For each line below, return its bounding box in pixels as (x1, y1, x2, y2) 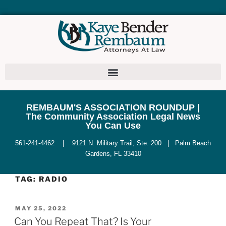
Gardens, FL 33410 (85, 150, 141, 158)
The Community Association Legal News (26, 111, 201, 122)
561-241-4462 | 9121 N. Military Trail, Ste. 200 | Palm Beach (15, 139, 211, 147)
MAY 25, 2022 (15, 205, 67, 212)
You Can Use (85, 121, 141, 131)
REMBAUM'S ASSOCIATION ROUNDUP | (26, 102, 200, 113)
